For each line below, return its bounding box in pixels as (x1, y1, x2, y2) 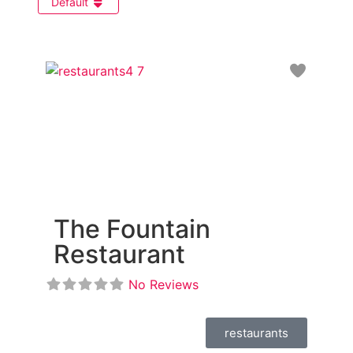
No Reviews (128, 277, 199, 293)
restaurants (225, 325, 288, 341)
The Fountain (54, 214, 210, 245)
